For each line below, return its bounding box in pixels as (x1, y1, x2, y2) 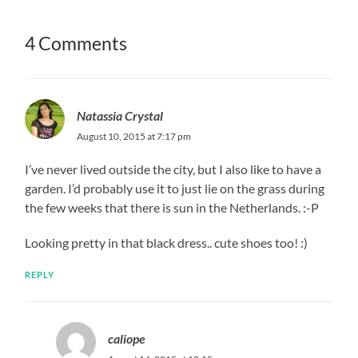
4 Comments (25, 33, 128, 55)
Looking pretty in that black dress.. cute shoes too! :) (25, 235, 308, 251)
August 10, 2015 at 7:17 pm (77, 130, 192, 143)
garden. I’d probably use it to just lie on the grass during (25, 181, 325, 197)
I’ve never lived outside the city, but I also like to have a (25, 161, 322, 177)
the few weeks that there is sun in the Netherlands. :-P (25, 200, 320, 216)
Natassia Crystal (77, 108, 164, 124)
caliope (107, 331, 145, 347)
